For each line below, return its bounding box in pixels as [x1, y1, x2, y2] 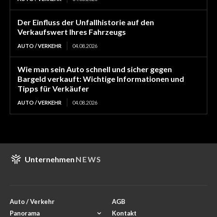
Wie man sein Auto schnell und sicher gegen [17, 64, 172, 74]
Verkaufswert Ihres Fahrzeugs [17, 27, 126, 37]
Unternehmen [25, 155, 75, 164]
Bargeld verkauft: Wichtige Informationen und [17, 74, 184, 84]
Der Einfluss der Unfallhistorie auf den [17, 17, 154, 27]
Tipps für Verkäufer [17, 84, 89, 93]
